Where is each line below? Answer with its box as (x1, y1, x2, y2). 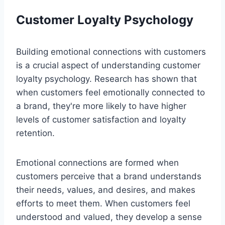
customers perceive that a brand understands (16, 171, 201, 181)
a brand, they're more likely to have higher (16, 100, 186, 111)
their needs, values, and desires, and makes (16, 184, 195, 195)
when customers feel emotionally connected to (16, 87, 205, 97)
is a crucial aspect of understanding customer (16, 60, 200, 70)
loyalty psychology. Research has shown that (16, 73, 197, 84)
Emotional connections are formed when (16, 157, 179, 168)
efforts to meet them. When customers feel (16, 198, 190, 208)
